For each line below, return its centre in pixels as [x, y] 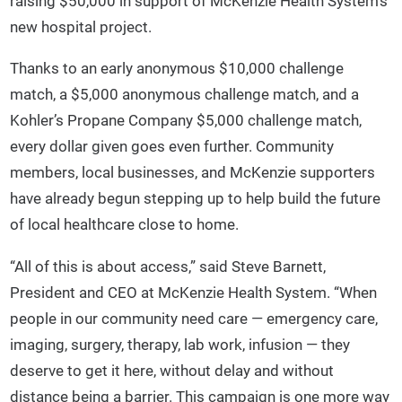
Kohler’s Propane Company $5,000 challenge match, [186, 121]
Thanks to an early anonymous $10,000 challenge [177, 69]
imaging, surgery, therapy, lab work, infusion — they [180, 344]
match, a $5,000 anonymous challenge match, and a [185, 95]
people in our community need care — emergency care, [194, 318]
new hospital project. [81, 26]
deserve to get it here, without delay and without [172, 370]
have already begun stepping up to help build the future [196, 199]
